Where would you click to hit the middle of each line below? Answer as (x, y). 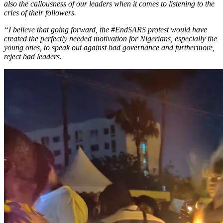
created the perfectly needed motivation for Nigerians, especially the (111, 39)
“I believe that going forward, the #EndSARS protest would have (106, 30)
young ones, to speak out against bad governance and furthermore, (109, 48)
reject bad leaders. (33, 57)
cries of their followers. (40, 13)
